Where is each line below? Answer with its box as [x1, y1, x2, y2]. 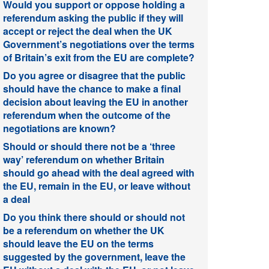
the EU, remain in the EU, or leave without [3, 178, 190, 193]
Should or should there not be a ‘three [3, 139, 175, 153]
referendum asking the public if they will [3, 10, 183, 25]
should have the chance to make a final [3, 81, 181, 95]
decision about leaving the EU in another [3, 94, 188, 109]
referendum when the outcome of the [3, 107, 171, 122]
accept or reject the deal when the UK [3, 23, 172, 38]
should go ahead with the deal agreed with [3, 165, 195, 180]
